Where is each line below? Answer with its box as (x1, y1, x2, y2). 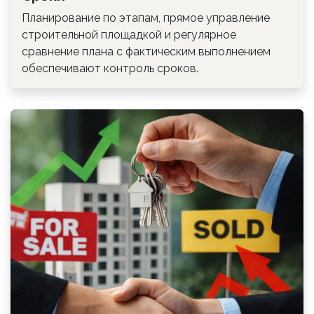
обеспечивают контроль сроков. (22, 61, 198, 75)
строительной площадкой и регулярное (22, 27, 236, 41)
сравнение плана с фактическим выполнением (22, 44, 271, 58)
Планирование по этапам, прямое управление (22, 11, 270, 25)
